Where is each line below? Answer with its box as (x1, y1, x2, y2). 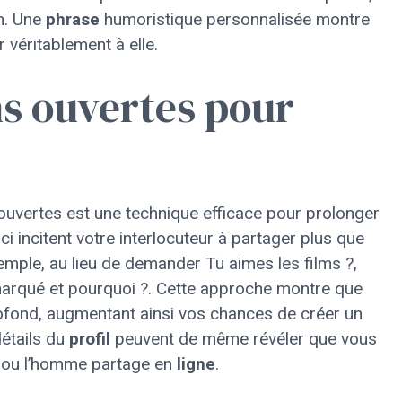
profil (69, 328, 110, 349)
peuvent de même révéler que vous (110, 328, 377, 349)
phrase (46, 8, 100, 30)
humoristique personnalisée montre (100, 8, 370, 30)
